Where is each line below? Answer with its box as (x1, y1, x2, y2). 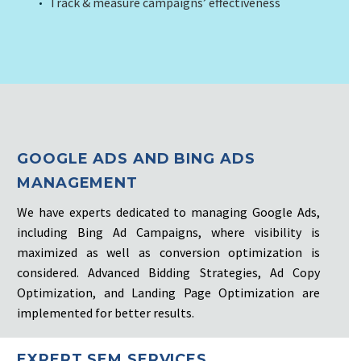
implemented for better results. (17, 304, 194, 321)
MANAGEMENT (17, 173, 138, 192)
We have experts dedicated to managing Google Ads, (17, 203, 320, 220)
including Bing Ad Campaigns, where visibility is (17, 223, 320, 240)
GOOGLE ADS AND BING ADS (17, 149, 255, 168)
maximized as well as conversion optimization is (17, 243, 320, 260)
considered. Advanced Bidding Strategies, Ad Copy (17, 263, 320, 280)
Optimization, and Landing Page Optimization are (17, 284, 320, 301)
